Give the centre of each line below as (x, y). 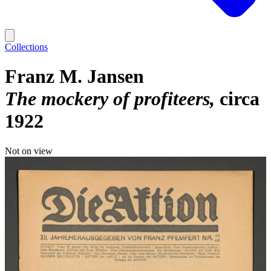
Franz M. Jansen (74, 77)
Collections (26, 47)
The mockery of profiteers (107, 99)
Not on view (29, 151)
